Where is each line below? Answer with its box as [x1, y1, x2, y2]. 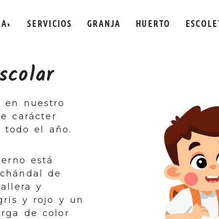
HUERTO [135, 19, 171, 29]
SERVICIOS [26, 19, 72, 29]
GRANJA [87, 19, 121, 29]
